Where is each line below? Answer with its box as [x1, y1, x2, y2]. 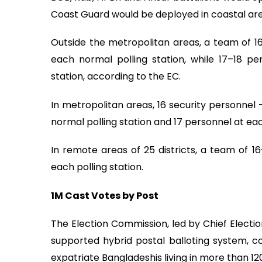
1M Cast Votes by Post [51, 188, 158, 202]
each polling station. [51, 160, 143, 174]
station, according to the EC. [51, 70, 181, 84]
